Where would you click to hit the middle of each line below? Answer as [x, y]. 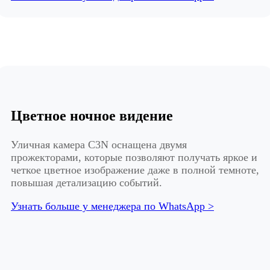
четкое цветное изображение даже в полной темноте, [135, 170]
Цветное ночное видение [92, 116]
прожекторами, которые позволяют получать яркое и [134, 158]
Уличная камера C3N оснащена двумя [99, 145]
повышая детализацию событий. [86, 183]
